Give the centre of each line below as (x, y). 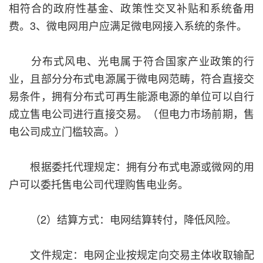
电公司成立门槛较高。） (67, 131)
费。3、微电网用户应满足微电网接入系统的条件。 (128, 26)
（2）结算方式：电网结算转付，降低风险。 (123, 219)
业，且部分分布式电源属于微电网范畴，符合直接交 (131, 78)
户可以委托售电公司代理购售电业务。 (99, 184)
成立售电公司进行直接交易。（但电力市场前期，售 (131, 114)
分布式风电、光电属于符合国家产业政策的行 (131, 61)
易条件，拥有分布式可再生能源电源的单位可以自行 (131, 96)
